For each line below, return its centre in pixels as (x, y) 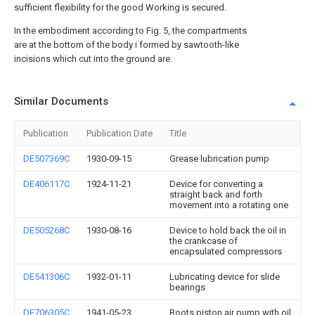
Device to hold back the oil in (228, 230)
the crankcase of (204, 241)
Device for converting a (216, 184)
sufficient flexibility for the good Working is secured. (120, 7)
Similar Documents (61, 101)
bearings (187, 287)
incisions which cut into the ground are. (93, 59)
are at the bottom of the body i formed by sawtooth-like (127, 45)
